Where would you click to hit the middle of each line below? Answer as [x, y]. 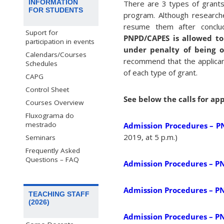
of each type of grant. [160, 73]
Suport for [42, 32]
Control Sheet [47, 89]
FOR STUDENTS [56, 10]
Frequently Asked [53, 150]
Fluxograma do [50, 115]
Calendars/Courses [56, 54]
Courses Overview [54, 102]
